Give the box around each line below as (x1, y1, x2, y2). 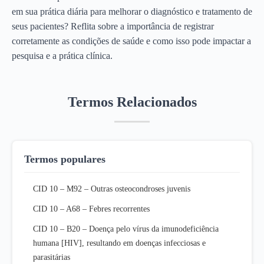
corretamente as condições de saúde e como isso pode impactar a (12, 35, 251, 46)
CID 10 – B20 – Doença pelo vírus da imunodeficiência (33, 224, 219, 233)
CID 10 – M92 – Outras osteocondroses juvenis (33, 184, 190, 193)
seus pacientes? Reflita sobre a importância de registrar (12, 21, 214, 31)
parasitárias (33, 252, 70, 262)
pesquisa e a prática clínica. (12, 50, 113, 61)
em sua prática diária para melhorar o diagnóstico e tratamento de (12, 6, 252, 16)
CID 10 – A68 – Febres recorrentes (33, 204, 150, 213)
